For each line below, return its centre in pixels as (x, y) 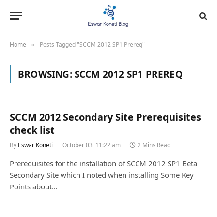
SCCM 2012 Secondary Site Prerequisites (105, 117)
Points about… (34, 186)
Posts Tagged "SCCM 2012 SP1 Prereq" (92, 44)
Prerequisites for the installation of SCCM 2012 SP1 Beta (103, 163)
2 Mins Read (154, 145)
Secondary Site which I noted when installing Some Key (102, 175)
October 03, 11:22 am (92, 145)
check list (32, 130)
